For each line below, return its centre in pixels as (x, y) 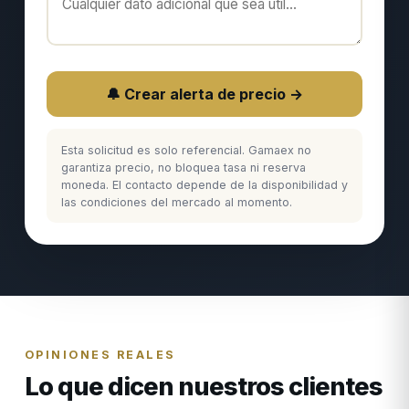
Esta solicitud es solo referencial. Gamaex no (186, 150)
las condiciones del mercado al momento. (176, 202)
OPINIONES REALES (100, 355)
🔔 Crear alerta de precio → (204, 94)
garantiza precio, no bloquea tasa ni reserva (183, 167)
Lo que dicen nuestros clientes (203, 386)
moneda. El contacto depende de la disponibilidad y (204, 184)
